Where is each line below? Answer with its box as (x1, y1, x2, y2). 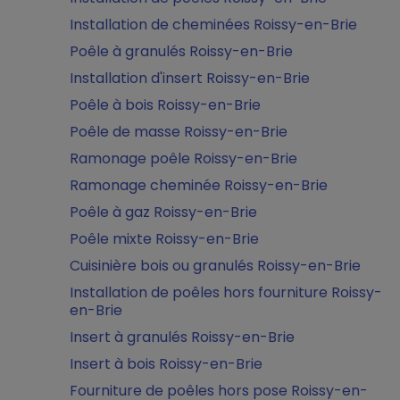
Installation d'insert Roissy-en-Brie (70, 68, 310, 88)
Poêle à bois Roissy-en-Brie (70, 95, 261, 115)
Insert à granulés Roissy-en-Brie (70, 327, 295, 347)
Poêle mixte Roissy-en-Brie (70, 229, 259, 249)
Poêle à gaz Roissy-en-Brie (70, 202, 257, 222)
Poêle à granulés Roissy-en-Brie (70, 41, 293, 62)
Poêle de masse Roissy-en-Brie (70, 121, 287, 142)
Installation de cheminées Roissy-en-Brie (70, 14, 357, 35)
